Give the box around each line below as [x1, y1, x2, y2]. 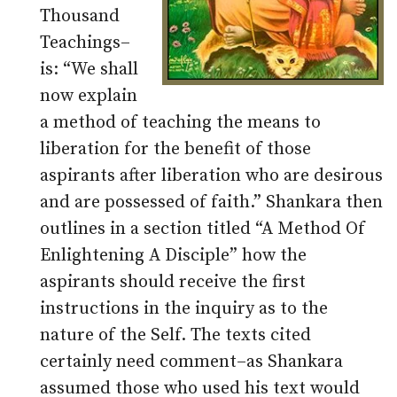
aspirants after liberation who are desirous [40, 165, 383, 187]
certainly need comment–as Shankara [40, 351, 343, 373]
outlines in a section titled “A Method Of [40, 218, 365, 240]
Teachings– [40, 32, 130, 54]
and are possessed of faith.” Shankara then [40, 191, 383, 214]
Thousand [40, 5, 120, 27]
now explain [40, 85, 137, 107]
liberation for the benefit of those [40, 138, 311, 160]
